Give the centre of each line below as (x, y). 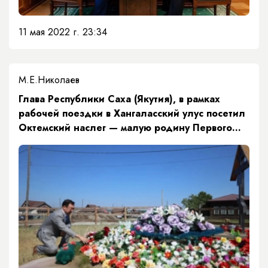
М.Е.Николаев (49, 80)
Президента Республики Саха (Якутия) (112, 142)
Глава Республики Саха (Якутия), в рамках (119, 99)
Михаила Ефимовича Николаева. (97, 156)
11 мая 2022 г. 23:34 (63, 32)
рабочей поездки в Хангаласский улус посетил (132, 113)
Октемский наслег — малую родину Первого (125, 127)
